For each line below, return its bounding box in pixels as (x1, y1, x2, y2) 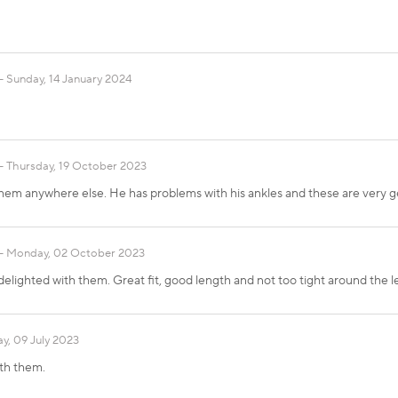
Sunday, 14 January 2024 (6, 72, 131, 87)
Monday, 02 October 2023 (6, 246, 145, 261)
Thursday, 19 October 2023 (6, 159, 147, 174)
